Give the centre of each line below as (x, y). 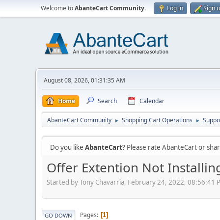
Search (107, 101)
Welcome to (58, 8)
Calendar (152, 101)
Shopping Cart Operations (157, 120)
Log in (175, 8)
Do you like (68, 147)
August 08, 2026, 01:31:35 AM (84, 80)
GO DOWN (58, 215)
